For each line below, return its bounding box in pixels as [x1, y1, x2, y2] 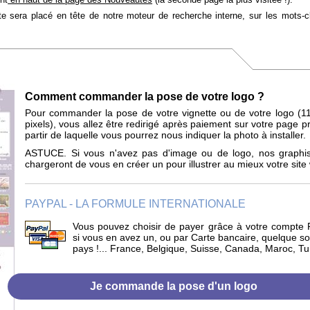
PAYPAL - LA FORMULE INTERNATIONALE [25, 198, 246, 210]
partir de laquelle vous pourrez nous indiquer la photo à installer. [25, 129, 306, 140]
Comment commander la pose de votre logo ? [25, 91, 264, 102]
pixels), [25, 118, 60, 129]
